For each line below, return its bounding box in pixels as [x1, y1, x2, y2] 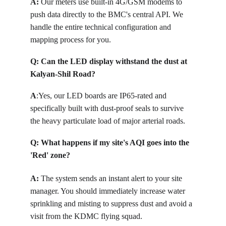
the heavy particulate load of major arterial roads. [30, 117, 185, 125]
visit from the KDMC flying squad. [30, 212, 142, 220]
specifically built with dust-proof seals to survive [30, 104, 186, 112]
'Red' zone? [30, 151, 70, 159]
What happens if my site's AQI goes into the [41, 138, 191, 147]
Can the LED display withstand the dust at [41, 57, 189, 66]
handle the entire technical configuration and [30, 23, 173, 31]
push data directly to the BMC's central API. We [30, 10, 185, 19]
